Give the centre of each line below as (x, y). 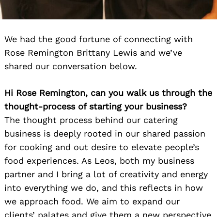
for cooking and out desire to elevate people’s (102, 147)
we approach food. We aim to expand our (92, 201)
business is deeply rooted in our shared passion (105, 133)
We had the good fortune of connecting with (99, 39)
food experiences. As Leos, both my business (99, 160)
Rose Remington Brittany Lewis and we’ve (93, 52)
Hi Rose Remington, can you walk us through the (108, 93)
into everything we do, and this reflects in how (104, 187)
